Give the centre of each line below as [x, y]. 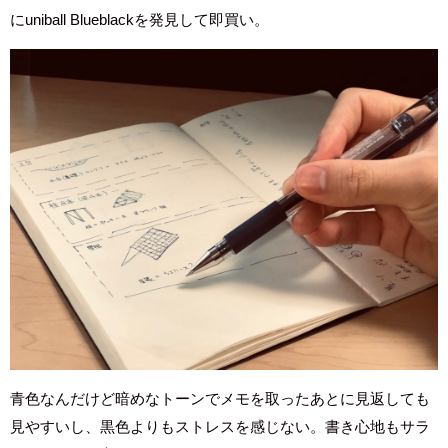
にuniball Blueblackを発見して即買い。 [139, 20]
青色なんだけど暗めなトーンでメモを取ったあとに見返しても [220, 399]
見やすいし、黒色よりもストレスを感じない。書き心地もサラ [220, 427]
